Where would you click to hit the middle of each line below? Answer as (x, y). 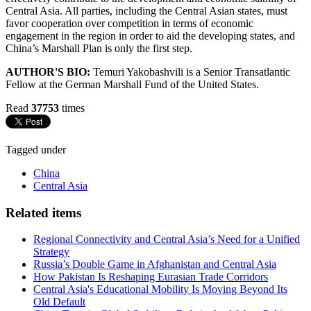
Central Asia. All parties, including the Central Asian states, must (146, 10)
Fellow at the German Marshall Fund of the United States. (132, 84)
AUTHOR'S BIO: (48, 72)
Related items (43, 212)
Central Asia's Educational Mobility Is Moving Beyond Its (160, 289)
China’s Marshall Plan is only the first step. (99, 48)
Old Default (59, 302)
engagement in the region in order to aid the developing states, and (150, 35)
